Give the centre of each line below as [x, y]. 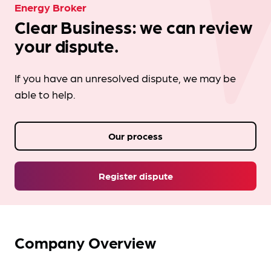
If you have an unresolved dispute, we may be [125, 78]
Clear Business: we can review [134, 27]
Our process [135, 136]
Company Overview [85, 242]
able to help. [45, 94]
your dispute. [67, 45]
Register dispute [135, 176]
